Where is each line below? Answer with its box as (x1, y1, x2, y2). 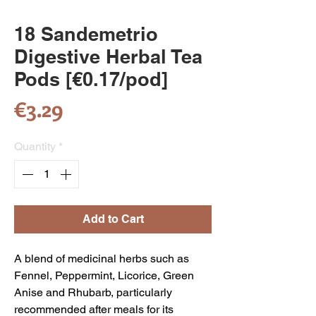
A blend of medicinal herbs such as (14, 252, 189, 265)
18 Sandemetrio (14, 23, 158, 45)
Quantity (14, 140, 56, 153)
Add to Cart (82, 212, 144, 226)
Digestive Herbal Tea (14, 45, 202, 68)
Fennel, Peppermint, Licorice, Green (14, 269, 194, 282)
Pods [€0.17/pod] (14, 68, 168, 90)
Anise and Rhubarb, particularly (14, 286, 172, 299)
